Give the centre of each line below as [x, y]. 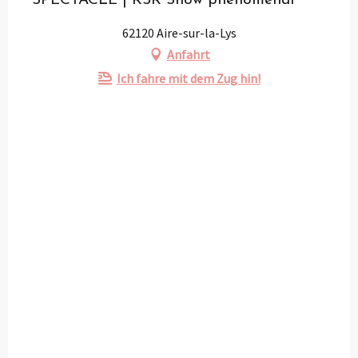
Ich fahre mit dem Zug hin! [189, 79]
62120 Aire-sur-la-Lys [179, 33]
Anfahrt [189, 55]
